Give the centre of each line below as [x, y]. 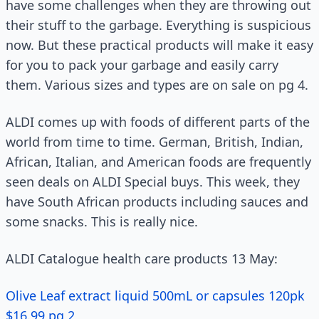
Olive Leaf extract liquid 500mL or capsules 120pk [155, 296]
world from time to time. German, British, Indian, [155, 142]
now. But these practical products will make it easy [159, 45]
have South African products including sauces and [157, 202]
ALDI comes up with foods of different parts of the [158, 122]
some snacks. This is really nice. [102, 221]
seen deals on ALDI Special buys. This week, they [153, 182]
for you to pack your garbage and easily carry [142, 65]
